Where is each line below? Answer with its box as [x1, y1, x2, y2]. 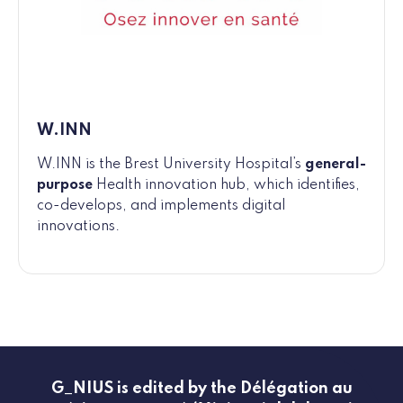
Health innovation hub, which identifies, [93, 178, 360, 193]
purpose [37, 178, 93, 193]
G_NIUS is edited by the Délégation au [50, 381, 353, 398]
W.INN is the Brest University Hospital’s [37, 157, 305, 173]
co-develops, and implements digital [37, 199, 285, 214]
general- [305, 157, 366, 173]
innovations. [37, 219, 120, 235]
